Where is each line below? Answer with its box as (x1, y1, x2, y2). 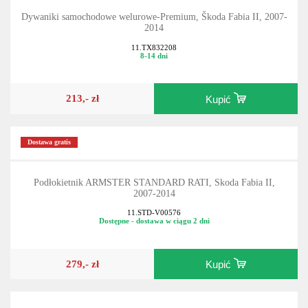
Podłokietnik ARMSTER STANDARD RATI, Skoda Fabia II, (33, 177, 275, 188)
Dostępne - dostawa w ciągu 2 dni (98, 217, 210, 225)
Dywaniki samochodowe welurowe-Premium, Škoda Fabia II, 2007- (21, 12, 287, 23)
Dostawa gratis (27, 138, 71, 146)
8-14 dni (140, 51, 168, 60)
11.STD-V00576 (127, 208, 181, 217)
